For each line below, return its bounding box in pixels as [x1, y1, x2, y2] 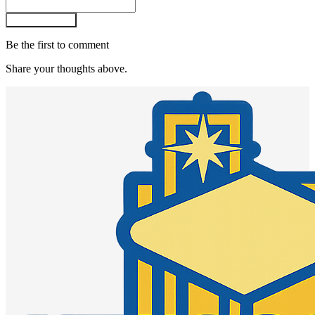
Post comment [11, 14, 71, 25]
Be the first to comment [6, 38, 109, 51]
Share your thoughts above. [6, 62, 127, 75]
